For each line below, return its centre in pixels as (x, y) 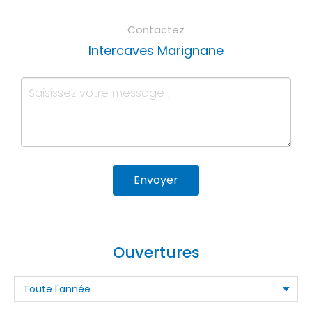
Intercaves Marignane (156, 51)
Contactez (156, 30)
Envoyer (156, 180)
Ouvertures (156, 253)
